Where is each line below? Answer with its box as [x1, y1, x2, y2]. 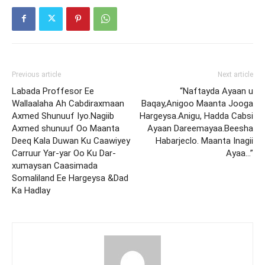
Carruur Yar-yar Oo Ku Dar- [12, 147, 116, 159]
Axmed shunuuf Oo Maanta [12, 122, 119, 134]
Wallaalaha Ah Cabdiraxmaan [12, 98, 124, 109]
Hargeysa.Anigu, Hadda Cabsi [140, 110, 253, 121]
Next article [218, 70, 253, 79]
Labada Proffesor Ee [12, 85, 94, 96]
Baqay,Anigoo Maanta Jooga [141, 98, 253, 109]
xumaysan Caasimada [12, 160, 98, 171]
